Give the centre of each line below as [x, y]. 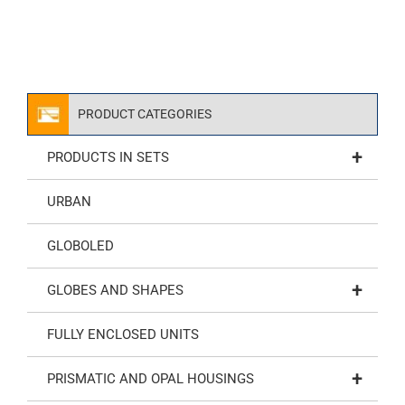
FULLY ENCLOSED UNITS [123, 334]
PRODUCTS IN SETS [108, 157]
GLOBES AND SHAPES [115, 290]
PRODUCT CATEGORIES [145, 114]
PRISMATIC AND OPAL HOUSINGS [151, 379]
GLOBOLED [80, 246]
